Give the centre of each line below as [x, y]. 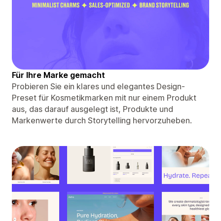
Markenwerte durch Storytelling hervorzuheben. [102, 120]
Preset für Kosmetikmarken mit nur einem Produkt [104, 97]
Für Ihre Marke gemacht [58, 75]
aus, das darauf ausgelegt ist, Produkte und [92, 109]
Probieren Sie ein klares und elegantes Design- [98, 86]
